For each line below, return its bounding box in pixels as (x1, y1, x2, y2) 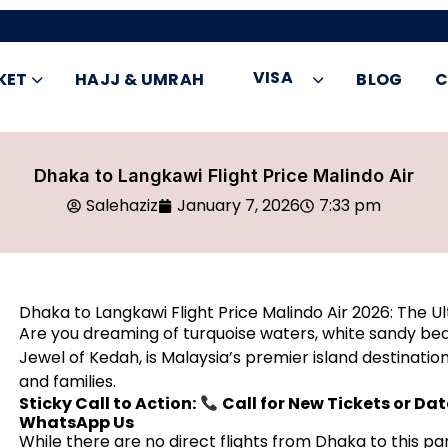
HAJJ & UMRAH (74, 68, 205, 91)
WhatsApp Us (18, 411, 134, 434)
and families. (18, 370, 116, 393)
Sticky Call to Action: (18, 392, 196, 415)
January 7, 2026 (177, 194, 300, 217)
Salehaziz (86, 194, 158, 217)
